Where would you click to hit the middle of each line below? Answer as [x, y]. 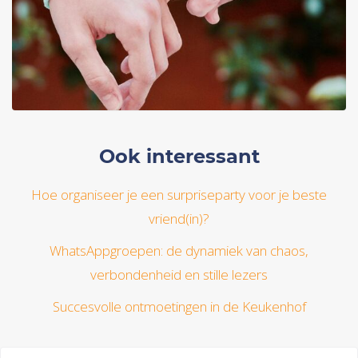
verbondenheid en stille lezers [179, 274]
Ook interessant [179, 156]
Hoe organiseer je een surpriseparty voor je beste [179, 195]
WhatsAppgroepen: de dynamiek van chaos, [179, 251]
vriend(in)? [179, 219]
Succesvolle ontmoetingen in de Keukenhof [179, 306]
